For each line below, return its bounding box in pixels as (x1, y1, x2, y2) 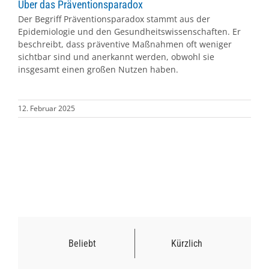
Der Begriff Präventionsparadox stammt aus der (18, 13, 210, 25)
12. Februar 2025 (18, 103, 75, 114)
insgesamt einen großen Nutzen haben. (18, 64, 178, 76)
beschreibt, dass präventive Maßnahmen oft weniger (18, 38, 232, 50)
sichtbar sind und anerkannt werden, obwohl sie (18, 51, 214, 63)
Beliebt (68, 238, 96, 250)
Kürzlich (171, 238, 203, 250)
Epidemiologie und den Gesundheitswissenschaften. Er (18, 26, 241, 38)
